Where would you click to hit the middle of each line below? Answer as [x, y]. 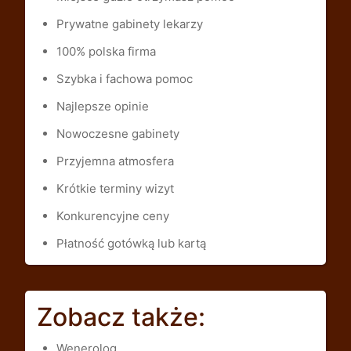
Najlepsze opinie [102, 106]
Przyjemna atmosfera [115, 161]
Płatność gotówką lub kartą [131, 243]
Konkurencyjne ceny [112, 215]
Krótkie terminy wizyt [115, 188]
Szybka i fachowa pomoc [124, 78]
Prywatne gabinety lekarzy [129, 24]
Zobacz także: [121, 317]
